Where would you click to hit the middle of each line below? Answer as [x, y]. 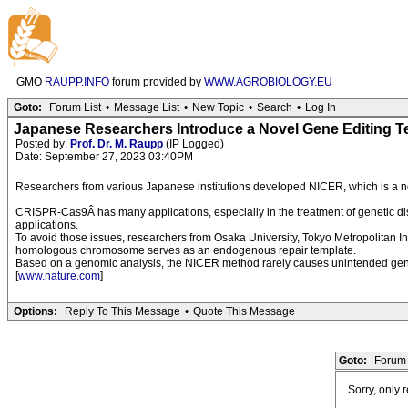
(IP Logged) [194, 144]
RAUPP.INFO [77, 82]
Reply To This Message [122, 311]
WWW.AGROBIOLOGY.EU [268, 82]
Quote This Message [244, 311]
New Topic [218, 107]
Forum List [75, 107]
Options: [36, 311]
